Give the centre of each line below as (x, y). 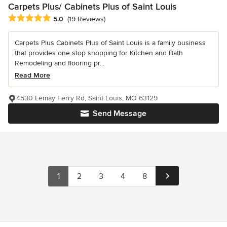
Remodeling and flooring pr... (60, 63)
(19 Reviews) (86, 19)
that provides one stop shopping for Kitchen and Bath (99, 53)
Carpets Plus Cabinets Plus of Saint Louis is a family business (110, 43)
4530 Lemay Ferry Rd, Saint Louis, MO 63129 (87, 98)
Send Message (120, 113)
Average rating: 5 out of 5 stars (62, 18)
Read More (32, 75)
